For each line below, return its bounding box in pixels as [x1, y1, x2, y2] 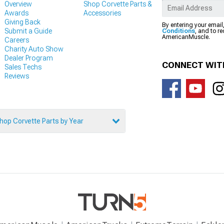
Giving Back [4, 18, 40, 26]
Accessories [83, 9, 121, 17]
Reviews [4, 72, 29, 80]
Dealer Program [4, 54, 53, 62]
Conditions [162, 27, 195, 35]
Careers [4, 36, 29, 44]
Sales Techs [4, 63, 41, 71]
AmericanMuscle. [162, 33, 210, 41]
